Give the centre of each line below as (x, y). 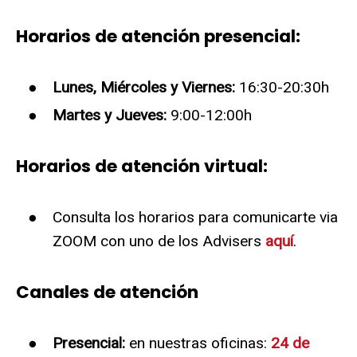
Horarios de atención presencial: (158, 36)
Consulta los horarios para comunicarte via (195, 218)
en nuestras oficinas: (198, 343)
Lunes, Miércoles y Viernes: (143, 87)
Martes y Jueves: (109, 116)
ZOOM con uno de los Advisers (159, 241)
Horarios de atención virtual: (142, 167)
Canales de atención (107, 292)
